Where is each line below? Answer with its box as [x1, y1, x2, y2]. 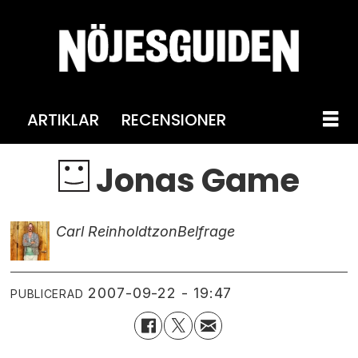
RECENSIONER [121, 108, 226, 131]
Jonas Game [89, 157, 300, 203]
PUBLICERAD [10, 286, 84, 300]
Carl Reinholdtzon [55, 222, 177, 240]
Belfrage [177, 222, 235, 240]
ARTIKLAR [26, 108, 99, 131]
